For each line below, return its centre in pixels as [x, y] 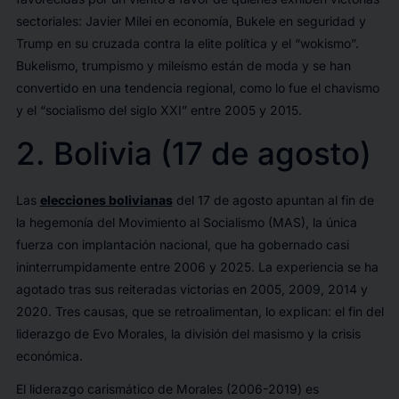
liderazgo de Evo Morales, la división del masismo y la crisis [188, 334]
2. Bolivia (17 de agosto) [193, 154]
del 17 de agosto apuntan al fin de [273, 200]
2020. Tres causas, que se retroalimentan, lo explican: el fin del [199, 312]
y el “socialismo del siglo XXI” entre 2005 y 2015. [159, 110]
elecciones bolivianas [106, 200]
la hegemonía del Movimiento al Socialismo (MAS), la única [186, 223]
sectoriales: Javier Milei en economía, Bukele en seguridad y [191, 21]
